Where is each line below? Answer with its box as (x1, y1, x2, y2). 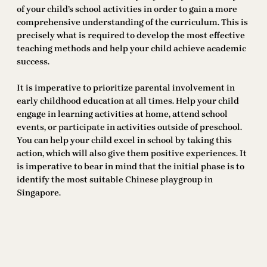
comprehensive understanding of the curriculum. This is (17, 17, 248, 28)
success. (17, 57, 49, 67)
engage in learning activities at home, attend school (17, 109, 228, 120)
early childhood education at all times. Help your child (17, 96, 239, 107)
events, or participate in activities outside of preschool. (17, 122, 242, 133)
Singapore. (17, 188, 61, 198)
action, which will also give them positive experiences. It (17, 148, 247, 159)
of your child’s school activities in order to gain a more (17, 4, 237, 15)
